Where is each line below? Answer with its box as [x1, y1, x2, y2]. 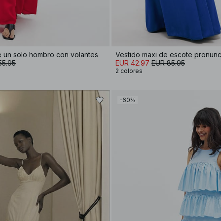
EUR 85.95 [151, 58, 185, 67]
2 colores [115, 67, 143, 74]
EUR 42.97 [115, 58, 149, 67]
